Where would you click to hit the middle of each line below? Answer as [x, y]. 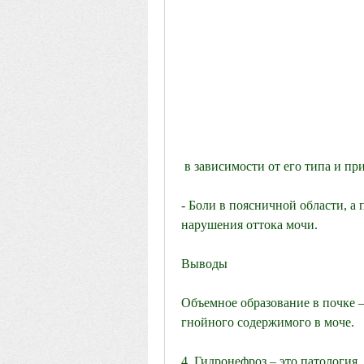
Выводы [204, 264]
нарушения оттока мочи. [249, 225]
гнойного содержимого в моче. [268, 323]
